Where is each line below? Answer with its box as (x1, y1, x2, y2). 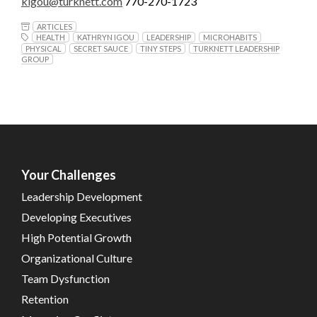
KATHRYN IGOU (77, 33, 134, 42)
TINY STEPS (140, 43, 181, 53)
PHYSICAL (25, 43, 62, 53)
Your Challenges (21, 167, 116, 183)
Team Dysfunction (21, 272, 110, 286)
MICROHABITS (203, 33, 257, 42)
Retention (21, 292, 69, 306)
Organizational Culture (21, 251, 132, 265)
